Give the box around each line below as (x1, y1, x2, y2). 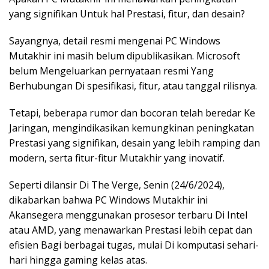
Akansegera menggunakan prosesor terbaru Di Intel (9, 208, 247, 222)
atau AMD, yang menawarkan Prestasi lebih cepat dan (9, 223, 252, 237)
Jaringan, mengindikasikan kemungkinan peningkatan (9, 121, 254, 134)
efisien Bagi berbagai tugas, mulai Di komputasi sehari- (9, 238, 259, 252)
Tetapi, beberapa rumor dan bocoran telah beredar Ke (9, 106, 255, 119)
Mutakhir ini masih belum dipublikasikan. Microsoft (9, 49, 240, 62)
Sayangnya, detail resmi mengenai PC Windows (9, 34, 220, 47)
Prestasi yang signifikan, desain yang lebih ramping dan (9, 136, 260, 150)
